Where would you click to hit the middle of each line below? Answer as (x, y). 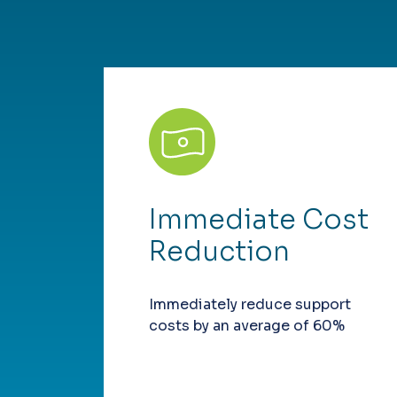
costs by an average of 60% (247, 326)
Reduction (219, 252)
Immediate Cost (259, 220)
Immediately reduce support (250, 305)
